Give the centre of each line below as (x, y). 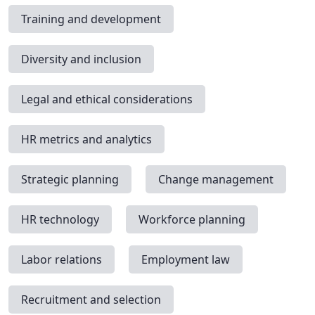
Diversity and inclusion (81, 59)
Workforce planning (192, 220)
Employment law (186, 260)
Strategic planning (70, 180)
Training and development (91, 19)
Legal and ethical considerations (107, 99)
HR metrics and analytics (86, 140)
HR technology (60, 220)
